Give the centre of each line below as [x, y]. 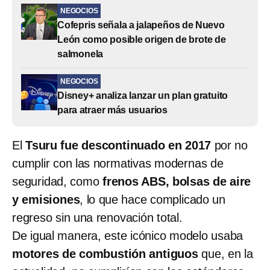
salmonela [80, 54]
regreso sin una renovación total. [97, 217]
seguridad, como [56, 181]
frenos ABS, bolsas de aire [175, 181]
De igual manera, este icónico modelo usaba [128, 235]
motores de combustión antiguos [105, 253]
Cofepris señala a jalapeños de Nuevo [141, 25]
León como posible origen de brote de [142, 39]
